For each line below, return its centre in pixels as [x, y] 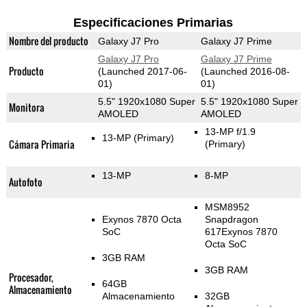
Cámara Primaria [41, 145]
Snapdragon [231, 220]
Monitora [26, 108]
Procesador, [31, 278]
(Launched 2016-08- [245, 72]
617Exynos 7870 [241, 232]
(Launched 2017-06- [142, 72]
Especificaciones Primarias [153, 23]
